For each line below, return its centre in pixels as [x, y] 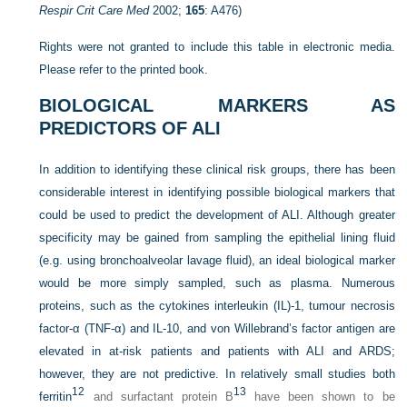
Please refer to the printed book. [124, 70]
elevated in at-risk [95, 352]
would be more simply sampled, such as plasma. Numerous [217, 283]
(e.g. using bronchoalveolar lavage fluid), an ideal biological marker [217, 261]
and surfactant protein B [159, 397]
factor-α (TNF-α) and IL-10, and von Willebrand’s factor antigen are [217, 329]
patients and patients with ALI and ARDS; [273, 352]
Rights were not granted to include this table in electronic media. [217, 47]
